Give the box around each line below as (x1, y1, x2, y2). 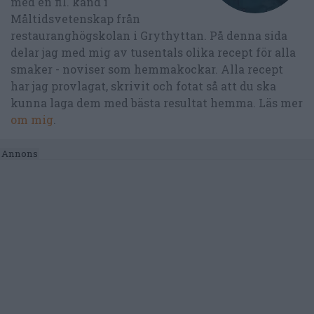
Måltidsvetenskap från (11, 11, 140, 26)
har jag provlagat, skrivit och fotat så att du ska (11, 78, 276, 93)
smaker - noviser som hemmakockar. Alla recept (11, 61, 283, 76)
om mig (11, 111, 53, 127)
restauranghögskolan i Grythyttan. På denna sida (11, 27, 287, 43)
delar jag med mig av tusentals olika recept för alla (11, 44, 296, 60)
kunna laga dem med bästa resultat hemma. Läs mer (11, 95, 303, 110)
